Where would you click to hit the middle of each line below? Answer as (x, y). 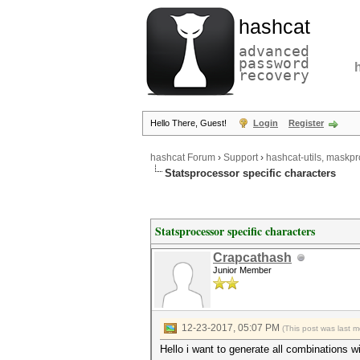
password (274, 63)
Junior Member (242, 270)
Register (306, 123)
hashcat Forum (183, 158)
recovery (274, 75)
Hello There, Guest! (190, 123)
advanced (274, 51)
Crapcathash (252, 258)
